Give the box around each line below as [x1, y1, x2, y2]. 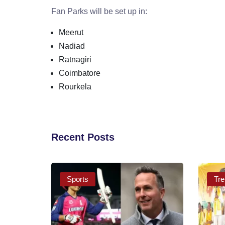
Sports [67, 174, 89, 183]
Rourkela [59, 82, 91, 91]
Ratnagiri [59, 55, 91, 64]
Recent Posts [51, 131, 115, 143]
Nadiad [59, 41, 85, 50]
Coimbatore [59, 68, 100, 77]
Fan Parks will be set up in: [51, 7, 147, 16]
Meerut [59, 28, 83, 37]
